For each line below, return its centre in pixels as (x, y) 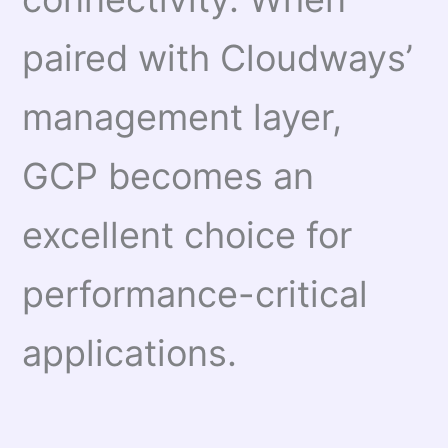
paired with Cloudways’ (218, 57)
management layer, (182, 116)
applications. (130, 352)
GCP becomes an (168, 175)
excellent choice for (187, 234)
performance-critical (195, 293)
